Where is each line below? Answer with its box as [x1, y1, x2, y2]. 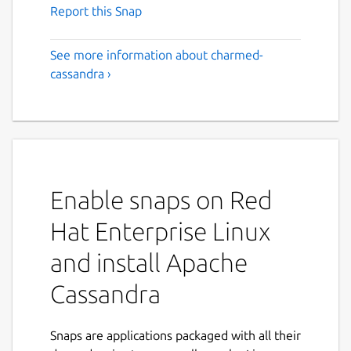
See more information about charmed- [50, 47, 263, 62]
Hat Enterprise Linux [50, 216, 270, 245]
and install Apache [50, 248, 248, 277]
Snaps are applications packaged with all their [50, 327, 301, 342]
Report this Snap [50, 3, 142, 18]
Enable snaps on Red [50, 185, 272, 214]
